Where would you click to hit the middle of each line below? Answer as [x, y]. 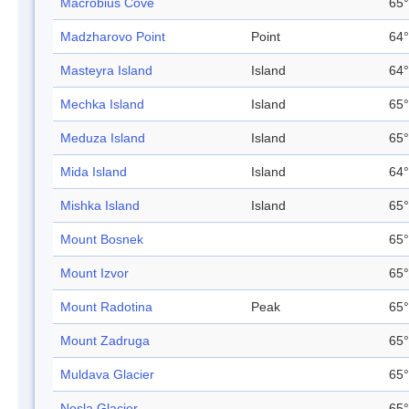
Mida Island [94, 172]
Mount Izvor [94, 273]
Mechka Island [102, 105]
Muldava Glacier [107, 375]
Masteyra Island [106, 71]
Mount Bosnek [102, 240]
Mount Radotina [106, 307]
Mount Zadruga [105, 341]
